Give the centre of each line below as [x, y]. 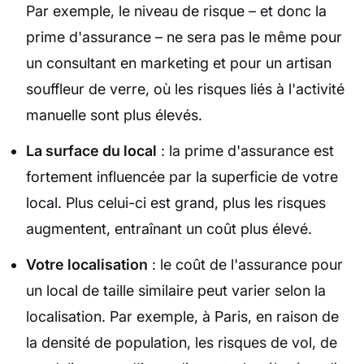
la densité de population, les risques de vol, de [182, 343]
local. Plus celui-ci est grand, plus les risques [176, 203]
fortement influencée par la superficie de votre [182, 177]
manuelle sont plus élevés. [114, 115]
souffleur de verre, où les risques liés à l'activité [185, 89]
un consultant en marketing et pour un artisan [179, 63]
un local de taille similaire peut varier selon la [176, 291]
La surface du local [91, 151]
